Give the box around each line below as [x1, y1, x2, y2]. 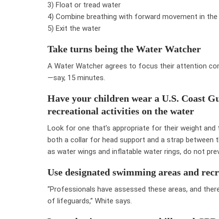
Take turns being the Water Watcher [47, 43, 201, 54]
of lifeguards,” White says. [47, 196, 132, 205]
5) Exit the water [47, 23, 101, 33]
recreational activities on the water [47, 105, 194, 116]
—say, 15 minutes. [47, 73, 105, 82]
